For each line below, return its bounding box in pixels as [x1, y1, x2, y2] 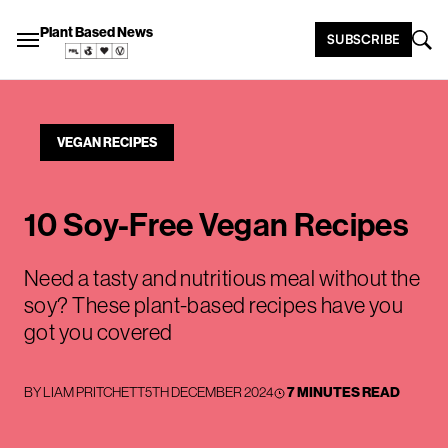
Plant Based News [40, 24, 153, 41]
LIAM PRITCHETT [43, 384, 145, 400]
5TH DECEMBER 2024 [145, 384, 274, 400]
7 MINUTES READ [287, 384, 400, 401]
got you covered [24, 320, 173, 345]
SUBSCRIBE [327, 31, 400, 47]
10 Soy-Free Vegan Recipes [24, 206, 409, 244]
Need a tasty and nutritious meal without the [24, 266, 421, 291]
